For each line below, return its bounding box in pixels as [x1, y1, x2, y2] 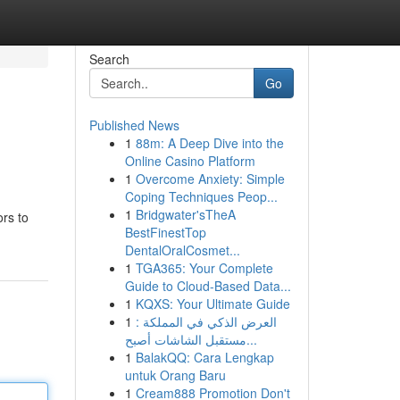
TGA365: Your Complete [135, 259, 273, 277]
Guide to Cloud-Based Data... [124, 277, 291, 295]
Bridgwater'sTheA [135, 205, 236, 223]
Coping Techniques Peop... [124, 187, 278, 205]
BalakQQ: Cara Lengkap [135, 348, 274, 366]
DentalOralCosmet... [124, 241, 240, 259]
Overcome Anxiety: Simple [135, 170, 285, 187]
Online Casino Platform [124, 152, 255, 170]
